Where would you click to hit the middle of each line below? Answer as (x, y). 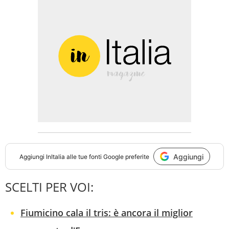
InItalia (55, 156)
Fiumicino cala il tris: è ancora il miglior (107, 213)
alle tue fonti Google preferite (107, 156)
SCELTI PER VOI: (49, 187)
